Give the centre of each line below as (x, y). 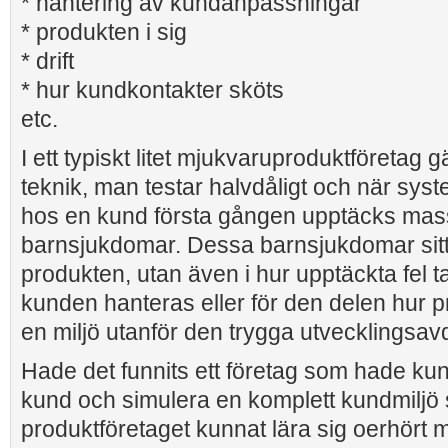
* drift (47, 61)
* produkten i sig (104, 32)
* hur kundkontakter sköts (152, 90)
